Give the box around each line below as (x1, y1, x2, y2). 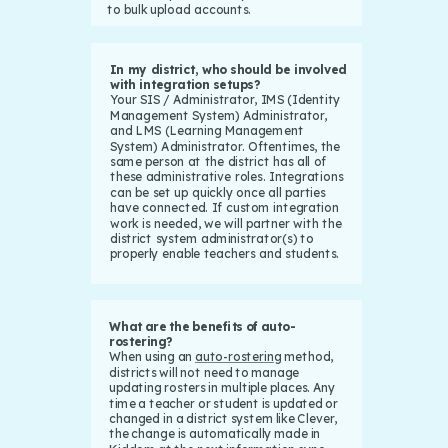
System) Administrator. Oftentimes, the (110, 138, 341, 154)
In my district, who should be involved (110, 61, 347, 77)
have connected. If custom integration (110, 200, 339, 215)
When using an (109, 348, 196, 364)
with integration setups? (110, 77, 260, 92)
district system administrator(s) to (110, 231, 314, 246)
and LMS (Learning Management (110, 123, 304, 138)
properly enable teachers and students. (110, 246, 339, 262)
